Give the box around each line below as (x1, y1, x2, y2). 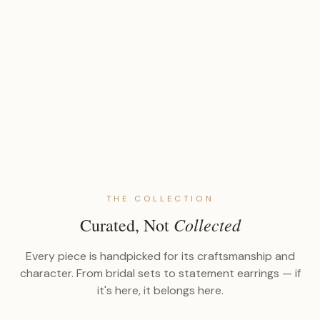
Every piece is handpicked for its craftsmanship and (25, 248, 295, 264)
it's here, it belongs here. (96, 282, 224, 298)
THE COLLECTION (106, 192, 214, 204)
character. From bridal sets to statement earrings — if (19, 265, 301, 281)
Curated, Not (79, 213, 174, 236)
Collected (173, 212, 241, 236)
